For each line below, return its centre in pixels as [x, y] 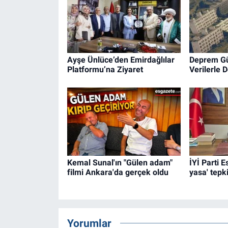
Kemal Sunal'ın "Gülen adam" [120, 162]
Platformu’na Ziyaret [105, 70]
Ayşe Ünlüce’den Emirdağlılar [121, 60]
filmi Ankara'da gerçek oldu [118, 172]
